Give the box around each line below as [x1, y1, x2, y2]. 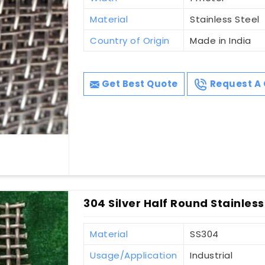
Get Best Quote [99, 77, 178, 91]
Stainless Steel [190, 13, 260, 26]
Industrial [190, 249, 233, 262]
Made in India [190, 34, 251, 47]
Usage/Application [90, 249, 177, 262]
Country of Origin [90, 34, 170, 47]
